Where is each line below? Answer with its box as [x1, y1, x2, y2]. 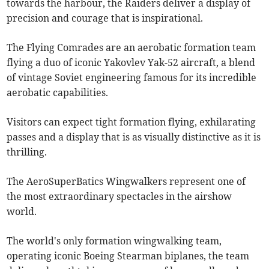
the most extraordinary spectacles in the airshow [7, 190, 232, 203]
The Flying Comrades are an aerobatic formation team [7, 41, 256, 54]
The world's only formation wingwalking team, [7, 235, 222, 247]
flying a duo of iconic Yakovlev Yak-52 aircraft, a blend [7, 56, 256, 69]
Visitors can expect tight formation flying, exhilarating [7, 116, 256, 128]
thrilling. [7, 146, 47, 159]
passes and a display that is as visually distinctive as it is [7, 131, 261, 144]
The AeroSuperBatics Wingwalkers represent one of [7, 175, 246, 188]
